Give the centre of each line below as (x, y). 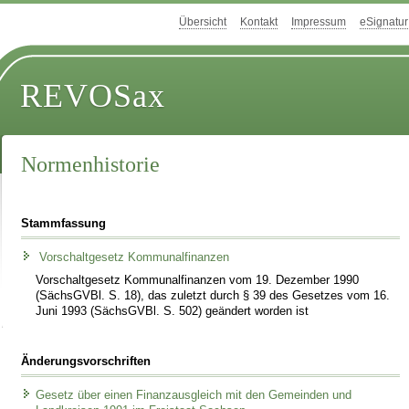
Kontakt (259, 22)
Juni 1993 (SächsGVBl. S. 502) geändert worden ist (173, 311)
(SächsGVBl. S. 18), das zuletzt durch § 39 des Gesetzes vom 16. (213, 295)
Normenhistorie (91, 165)
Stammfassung (64, 223)
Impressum (319, 22)
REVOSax (93, 96)
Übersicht (203, 22)
